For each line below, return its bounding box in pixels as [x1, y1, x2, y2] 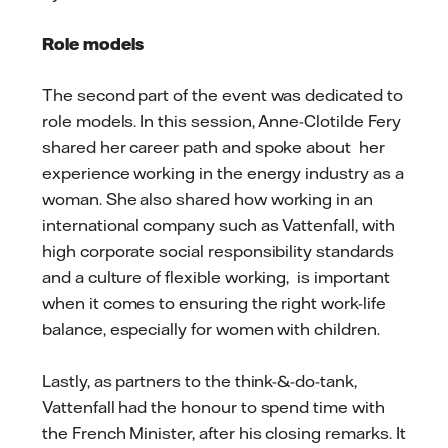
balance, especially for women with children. [42, 319, 392, 340]
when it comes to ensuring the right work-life [42, 293, 386, 314]
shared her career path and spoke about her [42, 137, 385, 158]
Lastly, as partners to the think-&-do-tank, [42, 370, 356, 391]
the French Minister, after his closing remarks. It [42, 422, 406, 443]
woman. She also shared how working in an [42, 189, 374, 210]
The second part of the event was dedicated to [42, 85, 403, 106]
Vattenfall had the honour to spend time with [42, 396, 385, 417]
